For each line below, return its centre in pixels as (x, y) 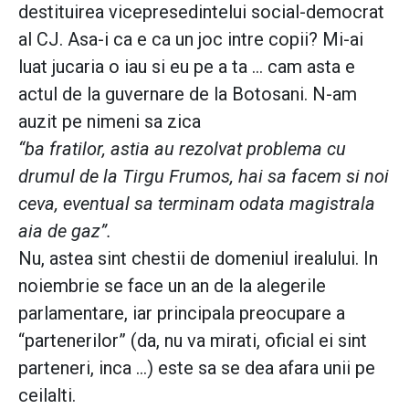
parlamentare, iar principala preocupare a (182, 313)
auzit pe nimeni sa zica (110, 121)
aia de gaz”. (65, 231)
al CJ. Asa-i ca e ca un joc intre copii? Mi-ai (191, 39)
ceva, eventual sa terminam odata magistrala (197, 203)
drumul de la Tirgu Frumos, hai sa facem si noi (204, 176)
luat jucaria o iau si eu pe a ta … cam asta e (187, 66)
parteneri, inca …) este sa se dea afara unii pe (197, 367)
